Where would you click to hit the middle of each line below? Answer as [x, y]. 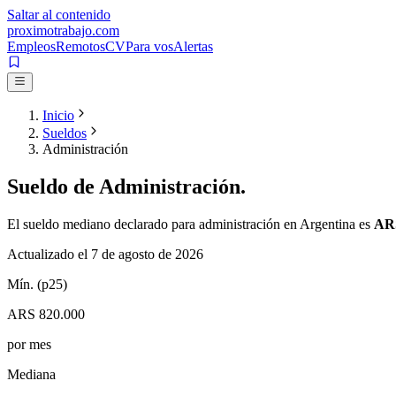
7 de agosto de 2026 [147, 255]
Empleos [31, 46]
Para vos [149, 46]
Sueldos [65, 133]
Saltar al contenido [59, 15]
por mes [29, 345]
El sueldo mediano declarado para [103, 225]
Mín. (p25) [37, 285]
